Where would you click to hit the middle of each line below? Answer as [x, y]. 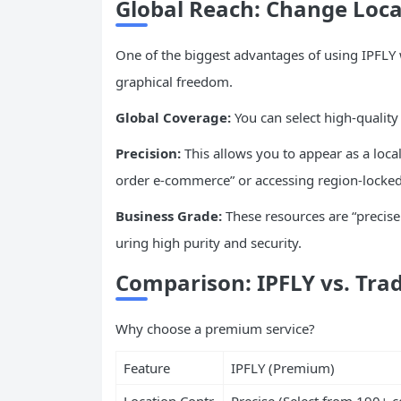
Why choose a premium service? [215, 328]
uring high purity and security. [209, 242]
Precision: [148, 153]
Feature [146, 367]
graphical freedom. [174, 81]
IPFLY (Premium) [282, 367]
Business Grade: [169, 215]
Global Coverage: [173, 117]
